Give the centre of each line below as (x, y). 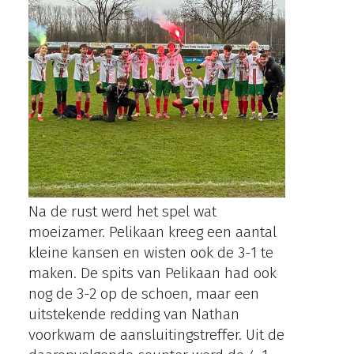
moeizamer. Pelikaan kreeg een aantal (153, 232)
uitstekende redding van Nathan (134, 314)
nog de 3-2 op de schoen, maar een (144, 293)
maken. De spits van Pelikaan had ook (153, 273)
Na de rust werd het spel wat (123, 211)
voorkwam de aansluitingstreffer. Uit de (157, 334)
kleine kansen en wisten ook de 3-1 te (151, 252)
